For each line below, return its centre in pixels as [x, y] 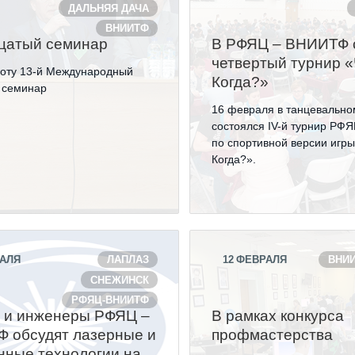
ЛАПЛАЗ [128, 260]
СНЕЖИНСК [119, 280]
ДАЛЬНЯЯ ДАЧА [108, 8]
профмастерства [273, 335]
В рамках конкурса [278, 316]
